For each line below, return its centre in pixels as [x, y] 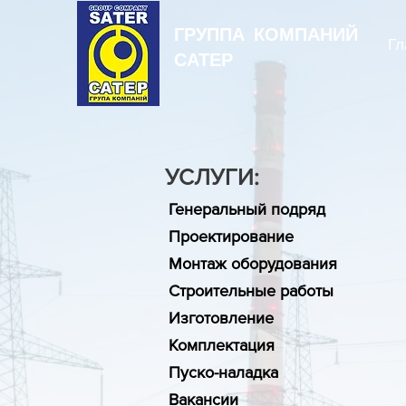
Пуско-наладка [223, 372]
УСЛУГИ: [212, 177]
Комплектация [222, 345]
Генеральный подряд [247, 209]
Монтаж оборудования [253, 264]
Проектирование [231, 237]
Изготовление [221, 318]
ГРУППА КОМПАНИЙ [266, 34]
